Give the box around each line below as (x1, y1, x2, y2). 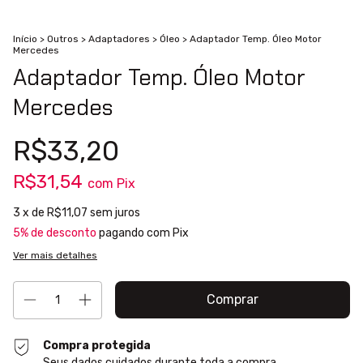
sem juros (90, 206, 140, 220)
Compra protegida (43, 339, 152, 353)
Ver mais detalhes (13, 250, 97, 262)
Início (13, 33, 37, 45)
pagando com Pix (96, 226, 189, 241)
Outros (47, 33, 79, 45)
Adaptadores (88, 33, 150, 45)
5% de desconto (13, 226, 96, 241)
